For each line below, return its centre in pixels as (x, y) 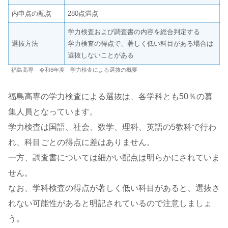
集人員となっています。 (53, 112)
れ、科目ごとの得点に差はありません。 (81, 142)
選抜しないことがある (101, 55)
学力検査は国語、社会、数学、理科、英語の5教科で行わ (112, 127)
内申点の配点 (32, 13)
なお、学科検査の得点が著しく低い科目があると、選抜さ (114, 188)
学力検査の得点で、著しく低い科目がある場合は (141, 43)
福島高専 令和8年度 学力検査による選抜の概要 (74, 69)
